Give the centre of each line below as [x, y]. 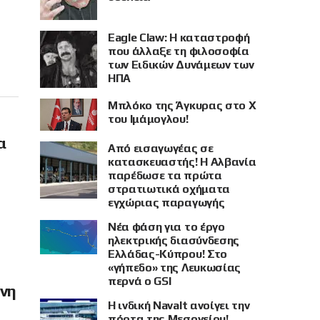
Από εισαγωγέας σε [161, 149]
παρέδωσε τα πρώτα [165, 176]
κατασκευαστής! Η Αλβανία [182, 162]
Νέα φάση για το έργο [166, 227]
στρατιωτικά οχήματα [169, 189]
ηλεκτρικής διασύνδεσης [174, 241]
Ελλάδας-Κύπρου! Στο [167, 254]
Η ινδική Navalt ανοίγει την [179, 306]
